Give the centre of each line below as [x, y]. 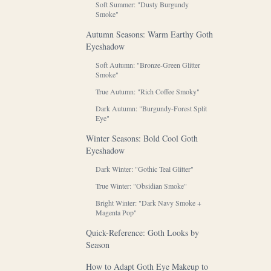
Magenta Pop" [116, 212]
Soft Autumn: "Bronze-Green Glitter [148, 64]
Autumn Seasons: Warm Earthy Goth [149, 34]
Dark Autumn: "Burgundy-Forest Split [151, 108]
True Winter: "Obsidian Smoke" [141, 185]
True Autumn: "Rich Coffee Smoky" [148, 91]
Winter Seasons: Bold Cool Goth [142, 138]
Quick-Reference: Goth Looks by [142, 232]
